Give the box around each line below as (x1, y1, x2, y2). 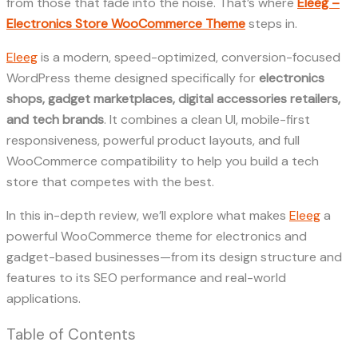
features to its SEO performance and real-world (6, 268, 286, 286)
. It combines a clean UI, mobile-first (104, 110, 310, 128)
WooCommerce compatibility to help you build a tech (6, 152, 319, 169)
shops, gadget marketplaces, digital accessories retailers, (6, 89, 340, 107)
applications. (6, 289, 81, 307)
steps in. (245, 14, 297, 32)
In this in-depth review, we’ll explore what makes (6, 206, 289, 224)
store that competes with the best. (6, 173, 214, 190)
